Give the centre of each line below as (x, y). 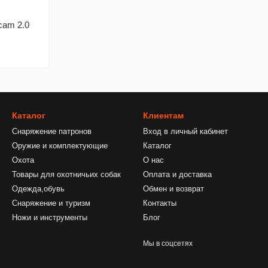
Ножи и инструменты (50, 217)
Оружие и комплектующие (60, 146)
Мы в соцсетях (168, 243)
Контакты (160, 203)
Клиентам (163, 115)
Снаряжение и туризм (51, 203)
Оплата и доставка (177, 174)
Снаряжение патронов (52, 131)
